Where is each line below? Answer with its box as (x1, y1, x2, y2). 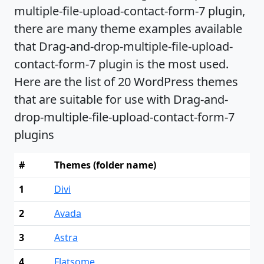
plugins (14, 126, 54, 143)
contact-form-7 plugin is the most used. (14, 55, 229, 72)
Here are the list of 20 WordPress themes (14, 73, 238, 90)
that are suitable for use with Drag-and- (14, 91, 228, 107)
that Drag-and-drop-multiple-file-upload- (14, 38, 233, 54)
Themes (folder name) (54, 158, 156, 171)
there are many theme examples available (14, 20, 242, 37)
